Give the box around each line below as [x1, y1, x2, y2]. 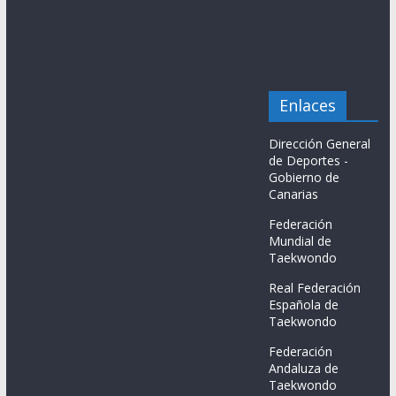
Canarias [269, 186, 319, 202]
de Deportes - [269, 152, 349, 169]
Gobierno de [269, 169, 340, 186]
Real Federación [269, 279, 362, 296]
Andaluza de [269, 360, 339, 377]
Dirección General [269, 135, 371, 152]
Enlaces [279, 95, 337, 116]
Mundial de [269, 232, 332, 249]
